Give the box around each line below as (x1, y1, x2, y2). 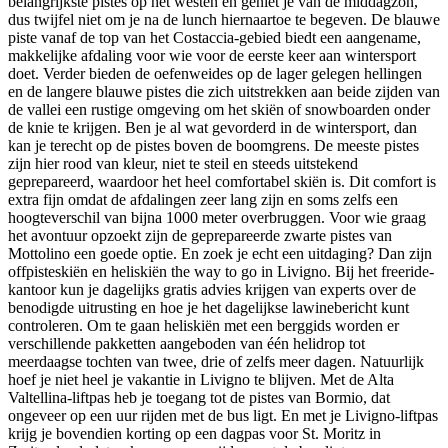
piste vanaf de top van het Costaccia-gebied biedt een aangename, (8, 28, 421, 46)
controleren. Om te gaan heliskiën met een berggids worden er (8, 316, 399, 334)
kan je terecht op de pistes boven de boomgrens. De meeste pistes (8, 136, 419, 154)
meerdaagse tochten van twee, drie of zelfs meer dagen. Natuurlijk (8, 352, 424, 370)
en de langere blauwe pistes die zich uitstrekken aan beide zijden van (8, 82, 440, 100)
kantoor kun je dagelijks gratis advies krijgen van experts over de (8, 280, 416, 298)
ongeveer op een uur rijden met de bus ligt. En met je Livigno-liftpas (8, 406, 438, 424)
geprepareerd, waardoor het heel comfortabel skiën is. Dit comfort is (8, 172, 436, 190)
